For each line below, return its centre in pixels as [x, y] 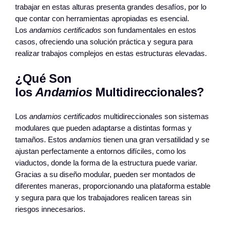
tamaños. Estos [42, 139]
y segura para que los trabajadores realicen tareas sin [103, 197]
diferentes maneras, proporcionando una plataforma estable [113, 186]
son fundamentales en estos [149, 30]
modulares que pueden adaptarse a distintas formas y [104, 128]
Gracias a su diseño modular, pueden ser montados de [105, 174]
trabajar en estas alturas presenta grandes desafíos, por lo [111, 7]
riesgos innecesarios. [50, 209]
